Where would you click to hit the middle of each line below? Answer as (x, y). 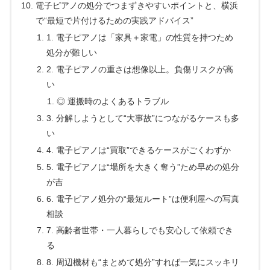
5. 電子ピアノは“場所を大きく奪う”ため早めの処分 (143, 167)
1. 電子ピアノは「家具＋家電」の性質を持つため (140, 38)
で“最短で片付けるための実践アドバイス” (115, 21)
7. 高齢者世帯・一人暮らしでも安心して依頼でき (140, 231)
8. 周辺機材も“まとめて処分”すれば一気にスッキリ (143, 262)
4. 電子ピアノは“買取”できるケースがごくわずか (138, 150)
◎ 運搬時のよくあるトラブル (112, 102)
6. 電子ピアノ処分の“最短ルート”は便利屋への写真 (143, 199)
